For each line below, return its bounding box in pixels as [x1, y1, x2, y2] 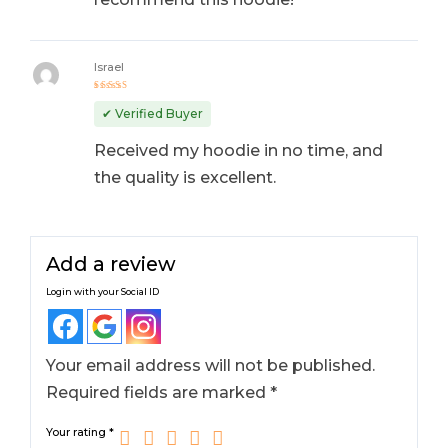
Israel [93, 60, 124, 74]
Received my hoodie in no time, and [93, 141, 383, 161]
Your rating [46, 426, 110, 440]
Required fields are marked [46, 383, 271, 403]
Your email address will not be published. [46, 356, 376, 376]
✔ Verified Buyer [101, 106, 203, 122]
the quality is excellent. [93, 168, 276, 188]
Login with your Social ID [46, 286, 160, 298]
